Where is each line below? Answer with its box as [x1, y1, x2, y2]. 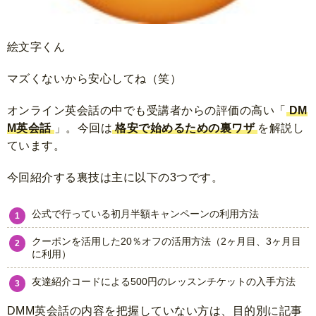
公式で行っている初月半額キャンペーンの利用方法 [32, 208, 259, 220]
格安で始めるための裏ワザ [115, 122, 255, 135]
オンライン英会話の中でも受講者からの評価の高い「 [7, 104, 286, 117]
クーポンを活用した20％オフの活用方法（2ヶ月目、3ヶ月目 [32, 236, 301, 248]
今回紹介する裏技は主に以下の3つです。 [7, 171, 224, 184]
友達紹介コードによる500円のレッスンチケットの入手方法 [32, 276, 296, 288]
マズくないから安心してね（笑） [7, 73, 182, 85]
